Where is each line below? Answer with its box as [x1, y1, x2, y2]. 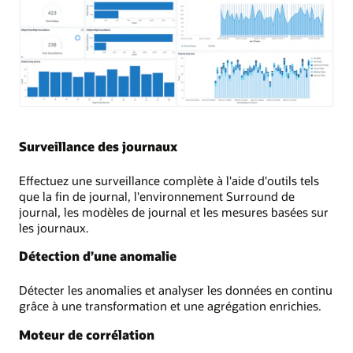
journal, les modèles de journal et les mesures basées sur [19, 204, 329, 220]
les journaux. [19, 220, 89, 236]
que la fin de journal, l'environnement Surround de [19, 188, 295, 204]
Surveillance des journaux [19, 138, 177, 154]
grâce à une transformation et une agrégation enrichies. [19, 298, 321, 314]
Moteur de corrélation [19, 325, 154, 343]
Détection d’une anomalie [19, 247, 176, 265]
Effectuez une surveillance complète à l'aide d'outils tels [19, 173, 319, 188]
